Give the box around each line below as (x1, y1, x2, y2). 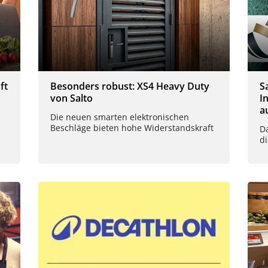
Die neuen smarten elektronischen (50, 111, 189, 123)
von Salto (50, 92, 93, 105)
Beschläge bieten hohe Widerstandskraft (50, 122, 214, 134)
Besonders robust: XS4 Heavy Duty (50, 80, 209, 93)
